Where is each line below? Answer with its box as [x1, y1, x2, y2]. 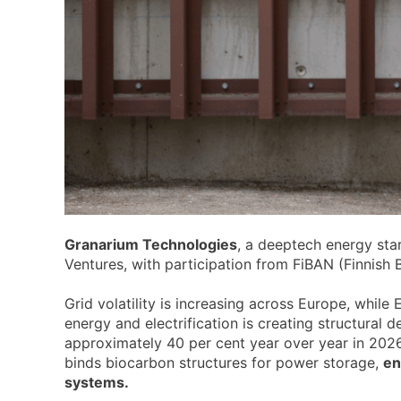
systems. [64, 373, 129, 392]
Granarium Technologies [64, 235, 237, 254]
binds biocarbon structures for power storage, [64, 354, 383, 372]
